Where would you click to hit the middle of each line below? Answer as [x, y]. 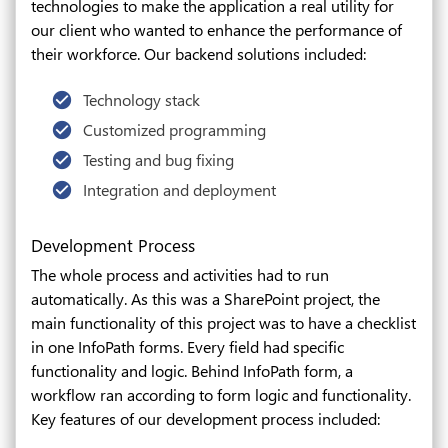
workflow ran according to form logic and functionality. [221, 394]
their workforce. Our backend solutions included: [198, 53]
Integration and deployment [179, 189]
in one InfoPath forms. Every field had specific [187, 346]
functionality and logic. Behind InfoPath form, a [192, 370]
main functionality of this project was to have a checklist [223, 322]
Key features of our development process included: [205, 418]
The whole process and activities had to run [180, 274]
